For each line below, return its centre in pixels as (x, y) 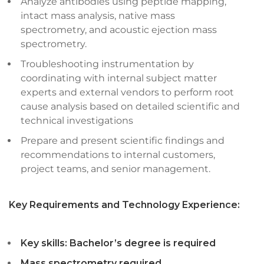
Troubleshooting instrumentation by (107, 64)
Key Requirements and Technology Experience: (124, 205)
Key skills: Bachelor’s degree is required (118, 243)
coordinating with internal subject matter (119, 78)
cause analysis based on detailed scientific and (130, 106)
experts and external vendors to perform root (127, 92)
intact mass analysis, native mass (98, 16)
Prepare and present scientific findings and (123, 141)
